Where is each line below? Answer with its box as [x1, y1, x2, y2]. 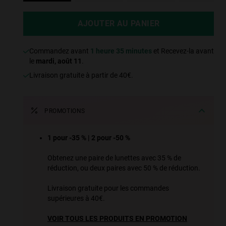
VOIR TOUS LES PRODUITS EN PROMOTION [47, 214, 187, 223]
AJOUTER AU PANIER [77, 19, 160, 29]
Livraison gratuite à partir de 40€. [33, 71, 133, 80]
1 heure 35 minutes [90, 47, 152, 55]
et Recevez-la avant [152, 47, 214, 55]
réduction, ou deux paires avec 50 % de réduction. [47, 164, 200, 173]
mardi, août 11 [36, 57, 82, 66]
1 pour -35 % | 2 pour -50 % [47, 134, 130, 142]
